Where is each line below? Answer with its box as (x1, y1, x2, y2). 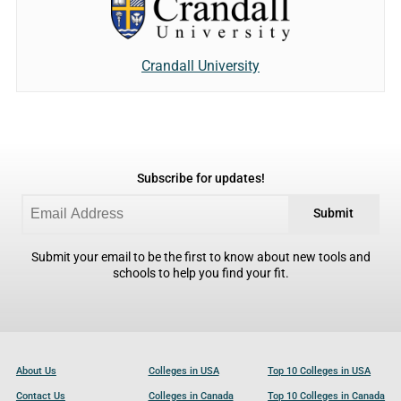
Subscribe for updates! (136, 171, 265, 187)
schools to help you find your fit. (112, 266, 289, 282)
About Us (15, 365, 56, 378)
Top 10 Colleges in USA (268, 365, 371, 378)
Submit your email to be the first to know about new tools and (30, 250, 371, 266)
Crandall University (141, 57, 260, 75)
